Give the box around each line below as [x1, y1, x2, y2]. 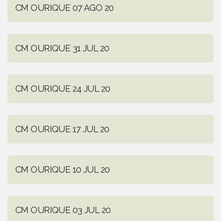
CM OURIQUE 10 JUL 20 [15, 164, 110, 175]
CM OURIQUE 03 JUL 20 [15, 204, 111, 215]
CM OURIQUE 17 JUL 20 [15, 123, 110, 134]
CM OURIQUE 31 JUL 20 [15, 42, 110, 53]
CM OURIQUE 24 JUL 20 [15, 83, 110, 94]
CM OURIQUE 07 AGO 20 [15, 2, 114, 13]
